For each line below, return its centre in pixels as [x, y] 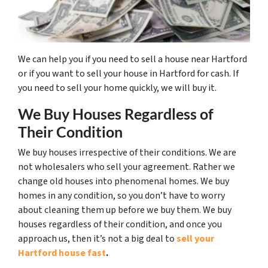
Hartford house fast [62, 253]
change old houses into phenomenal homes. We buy [124, 182]
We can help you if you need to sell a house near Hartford [133, 60]
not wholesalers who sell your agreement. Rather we [127, 167]
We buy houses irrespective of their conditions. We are [127, 153]
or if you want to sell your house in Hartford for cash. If [128, 74]
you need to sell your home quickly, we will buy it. [118, 88]
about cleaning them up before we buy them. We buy [125, 210]
